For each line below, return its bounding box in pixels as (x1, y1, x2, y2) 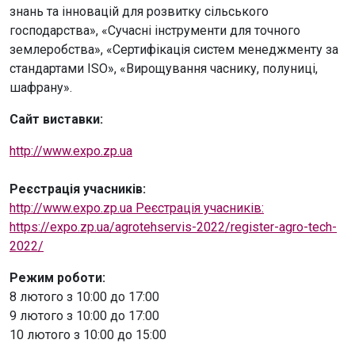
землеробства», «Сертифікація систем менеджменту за (10, 42, 338, 58)
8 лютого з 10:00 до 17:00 (10, 289, 159, 305)
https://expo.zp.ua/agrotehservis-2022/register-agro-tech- (10, 219, 337, 235)
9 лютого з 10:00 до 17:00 (10, 308, 159, 324)
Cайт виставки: (10, 112, 103, 128)
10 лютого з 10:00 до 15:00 (10, 327, 166, 343)
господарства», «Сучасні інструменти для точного (10, 23, 300, 39)
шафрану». (10, 80, 72, 96)
